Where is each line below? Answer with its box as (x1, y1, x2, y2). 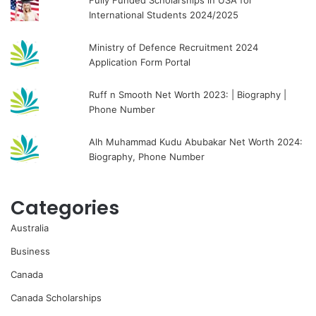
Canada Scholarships (11, 292, 102, 303)
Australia (11, 222, 49, 233)
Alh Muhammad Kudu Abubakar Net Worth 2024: (89, 136, 303, 147)
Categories (11, 195, 119, 221)
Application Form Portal (89, 56, 191, 68)
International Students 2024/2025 (89, 9, 239, 20)
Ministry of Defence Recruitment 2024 (89, 42, 259, 53)
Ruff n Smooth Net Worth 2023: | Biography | (89, 89, 287, 100)
